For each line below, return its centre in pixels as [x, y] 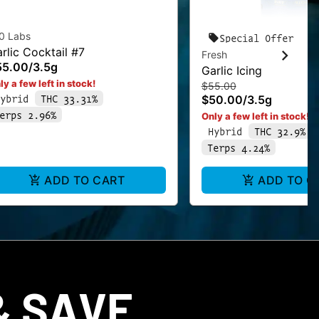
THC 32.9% [279, 131]
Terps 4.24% [238, 147]
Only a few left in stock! [255, 116]
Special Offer [256, 38]
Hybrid [225, 131]
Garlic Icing [231, 70]
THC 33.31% [69, 98]
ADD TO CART [85, 180]
